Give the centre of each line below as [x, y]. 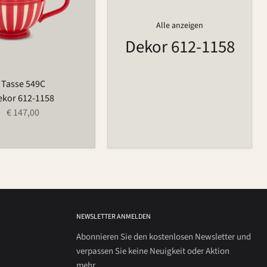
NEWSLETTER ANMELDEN [114, 216]
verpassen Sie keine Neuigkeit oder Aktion [153, 251]
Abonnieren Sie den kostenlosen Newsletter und [164, 237]
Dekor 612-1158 [180, 47]
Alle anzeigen [180, 25]
